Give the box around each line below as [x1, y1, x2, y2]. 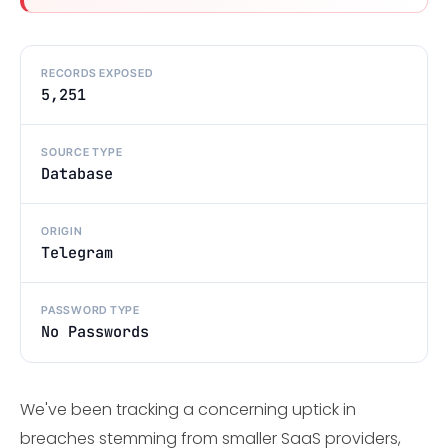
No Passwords [41, 321, 149, 343]
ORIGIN [41, 223, 83, 238]
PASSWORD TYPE [41, 303, 140, 318]
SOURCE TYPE [41, 144, 123, 159]
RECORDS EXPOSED [41, 65, 153, 80]
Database [41, 162, 113, 184]
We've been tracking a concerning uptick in [20, 397, 356, 421]
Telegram [41, 241, 113, 263]
